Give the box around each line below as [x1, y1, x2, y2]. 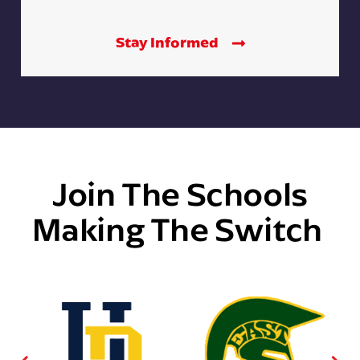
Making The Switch [31, 207, 329, 250]
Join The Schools [52, 171, 308, 215]
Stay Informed [115, 32, 221, 51]
